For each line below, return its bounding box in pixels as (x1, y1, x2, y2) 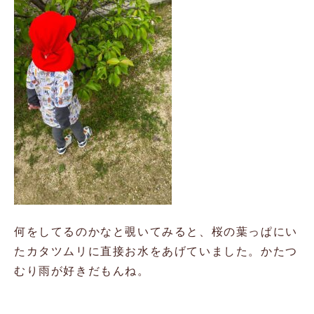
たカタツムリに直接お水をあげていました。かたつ (14, 245, 298, 257)
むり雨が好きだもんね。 (14, 264, 150, 277)
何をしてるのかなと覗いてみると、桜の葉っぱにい (14, 225, 298, 238)
